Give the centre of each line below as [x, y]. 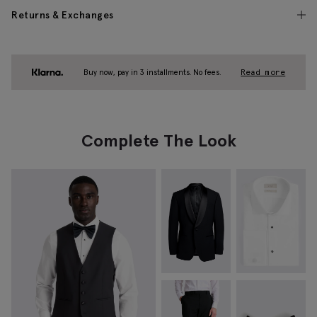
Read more [263, 73]
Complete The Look [158, 141]
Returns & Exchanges [63, 15]
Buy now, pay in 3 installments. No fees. [152, 73]
